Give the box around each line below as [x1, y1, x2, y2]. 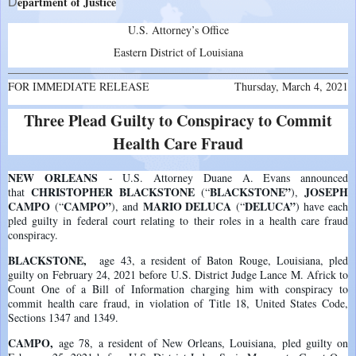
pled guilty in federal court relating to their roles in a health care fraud [8, 212, 348, 228]
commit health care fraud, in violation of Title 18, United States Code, [8, 295, 348, 311]
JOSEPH [297, 183, 348, 200]
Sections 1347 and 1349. [8, 309, 118, 325]
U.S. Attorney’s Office [127, 21, 229, 37]
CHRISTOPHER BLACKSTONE [31, 183, 201, 200]
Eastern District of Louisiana [113, 44, 243, 60]
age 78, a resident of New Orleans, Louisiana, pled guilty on [59, 335, 349, 350]
